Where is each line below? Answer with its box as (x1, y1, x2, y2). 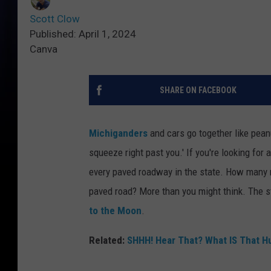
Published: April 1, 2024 (30, 28, 136, 41)
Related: (89, 234, 127, 247)
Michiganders (89, 127, 148, 140)
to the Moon (89, 204, 142, 217)
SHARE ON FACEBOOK (159, 85, 237, 96)
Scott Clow (30, 13, 80, 25)
